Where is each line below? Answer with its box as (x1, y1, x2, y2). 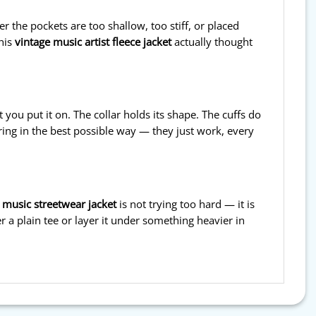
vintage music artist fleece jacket (15, 34, 171, 49)
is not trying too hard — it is (116, 196, 255, 211)
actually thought (171, 34, 253, 49)
